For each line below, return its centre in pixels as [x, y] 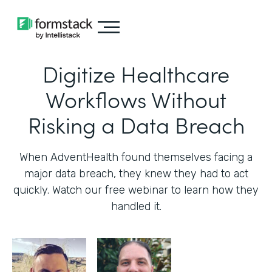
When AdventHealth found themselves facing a [136, 157]
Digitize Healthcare [136, 73]
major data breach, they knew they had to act [136, 174]
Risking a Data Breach [136, 124]
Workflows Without [136, 99]
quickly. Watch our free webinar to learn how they [136, 190]
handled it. [136, 206]
